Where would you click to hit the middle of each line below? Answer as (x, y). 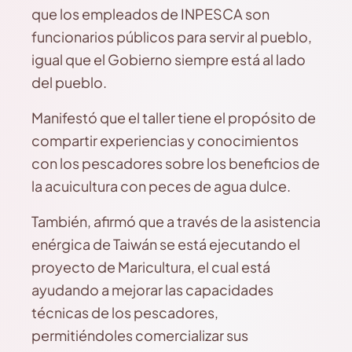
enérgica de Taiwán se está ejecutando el (166, 244)
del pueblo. (69, 82)
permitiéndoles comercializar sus (140, 335)
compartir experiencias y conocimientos (165, 140)
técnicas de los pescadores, (125, 312)
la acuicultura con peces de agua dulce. (161, 186)
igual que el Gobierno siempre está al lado (169, 59)
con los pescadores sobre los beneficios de (176, 163)
